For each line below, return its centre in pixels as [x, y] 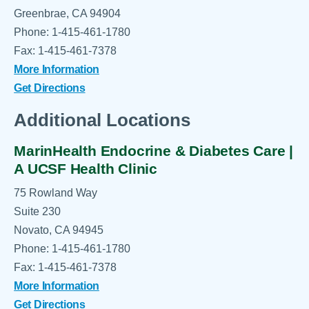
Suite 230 [38, 211]
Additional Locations [102, 120]
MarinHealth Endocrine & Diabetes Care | [154, 150]
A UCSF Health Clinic [86, 168]
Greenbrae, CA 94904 [68, 13]
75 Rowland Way [56, 193]
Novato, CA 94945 [59, 230]
